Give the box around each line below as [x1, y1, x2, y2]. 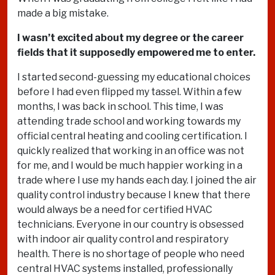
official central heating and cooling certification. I [17, 130, 247, 142]
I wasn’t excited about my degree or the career [17, 32, 244, 44]
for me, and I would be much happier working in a [17, 160, 242, 171]
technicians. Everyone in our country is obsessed [17, 219, 244, 230]
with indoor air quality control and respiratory [17, 233, 228, 245]
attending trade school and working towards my [17, 115, 241, 127]
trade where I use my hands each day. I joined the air [17, 174, 257, 186]
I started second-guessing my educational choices [17, 71, 250, 83]
